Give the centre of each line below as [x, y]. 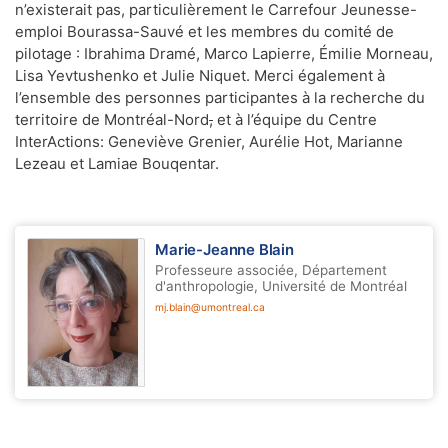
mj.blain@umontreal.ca [210, 307]
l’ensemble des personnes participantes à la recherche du [220, 98]
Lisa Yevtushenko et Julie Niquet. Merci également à [200, 76]
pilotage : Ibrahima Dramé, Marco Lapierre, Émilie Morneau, [224, 54]
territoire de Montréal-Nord [112, 120]
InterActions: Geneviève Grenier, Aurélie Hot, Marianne [209, 142]
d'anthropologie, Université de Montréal [281, 286]
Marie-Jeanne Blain [224, 250]
